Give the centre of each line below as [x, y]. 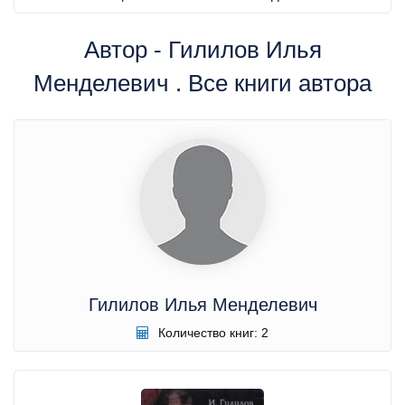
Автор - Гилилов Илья [202, 49]
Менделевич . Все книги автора [202, 83]
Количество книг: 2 [212, 333]
